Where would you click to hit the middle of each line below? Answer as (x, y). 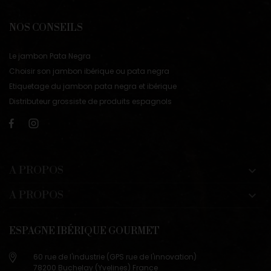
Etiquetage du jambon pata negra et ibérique (93, 86)
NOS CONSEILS (46, 28)
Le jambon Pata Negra (50, 56)
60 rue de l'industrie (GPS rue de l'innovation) (115, 256)
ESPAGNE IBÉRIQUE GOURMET (84, 231)
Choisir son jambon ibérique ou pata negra (89, 71)
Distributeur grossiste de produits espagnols (90, 101)
